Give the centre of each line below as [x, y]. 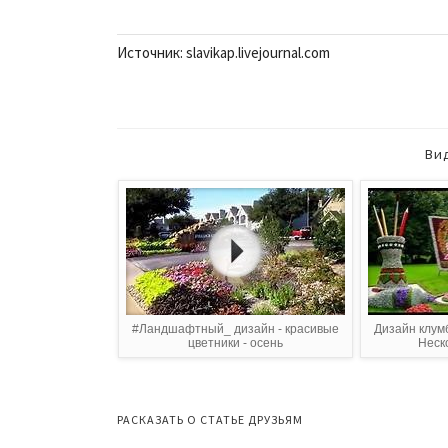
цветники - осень [235, 342]
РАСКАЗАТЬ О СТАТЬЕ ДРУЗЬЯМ [210, 419]
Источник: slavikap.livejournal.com [223, 52]
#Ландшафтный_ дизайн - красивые [235, 328]
